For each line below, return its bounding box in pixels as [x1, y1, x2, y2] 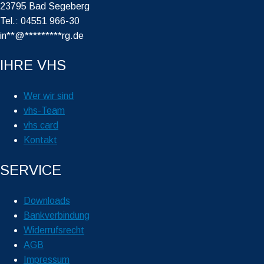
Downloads [24, 196, 70, 206]
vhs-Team [24, 105, 65, 116]
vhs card [24, 120, 58, 131]
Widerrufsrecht [24, 225, 84, 236]
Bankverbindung [24, 210, 90, 221]
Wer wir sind [24, 91, 74, 101]
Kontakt [24, 135, 57, 146]
